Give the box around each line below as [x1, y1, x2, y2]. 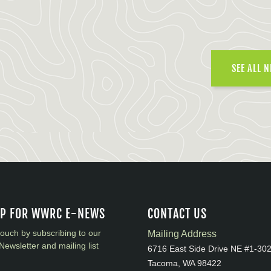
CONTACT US [148, 206, 207, 221]
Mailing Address [148, 229, 217, 239]
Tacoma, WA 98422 [148, 258, 221, 268]
